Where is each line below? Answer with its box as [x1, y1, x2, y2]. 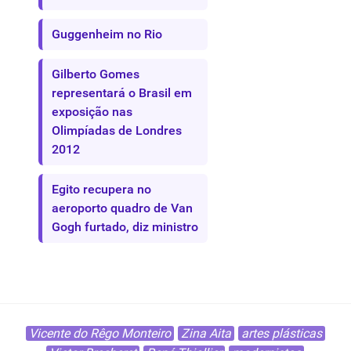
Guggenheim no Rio [52, 26, 162, 42]
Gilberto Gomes [52, 66, 139, 81]
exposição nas [52, 103, 132, 119]
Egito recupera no [52, 181, 151, 197]
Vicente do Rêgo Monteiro [28, 325, 171, 341]
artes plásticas [241, 325, 322, 341]
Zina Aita [180, 325, 231, 341]
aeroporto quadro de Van [52, 200, 193, 215]
